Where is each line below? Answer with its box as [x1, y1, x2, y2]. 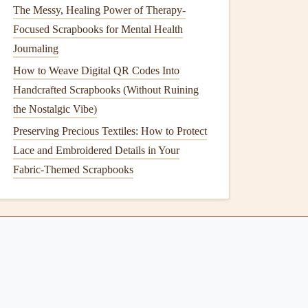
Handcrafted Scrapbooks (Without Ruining [13, 84, 199, 96]
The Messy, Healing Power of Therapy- [13, 4, 186, 16]
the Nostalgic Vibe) [13, 103, 97, 115]
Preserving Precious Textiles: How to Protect [13, 125, 207, 137]
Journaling [13, 43, 58, 54]
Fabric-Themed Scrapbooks [13, 164, 133, 175]
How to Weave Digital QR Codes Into [13, 65, 179, 76]
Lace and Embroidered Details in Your [13, 144, 179, 156]
